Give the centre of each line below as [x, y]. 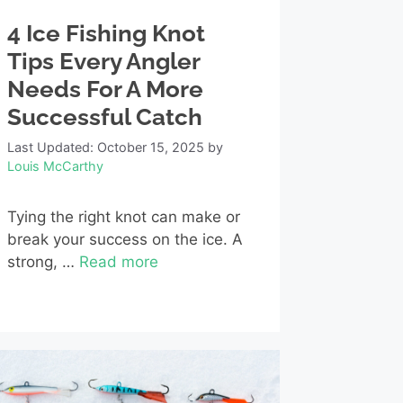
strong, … [43, 262]
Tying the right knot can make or [123, 217]
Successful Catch [104, 117]
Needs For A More [105, 90]
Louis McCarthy [55, 166]
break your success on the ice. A [125, 240]
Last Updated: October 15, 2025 [105, 148]
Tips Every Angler [103, 62]
